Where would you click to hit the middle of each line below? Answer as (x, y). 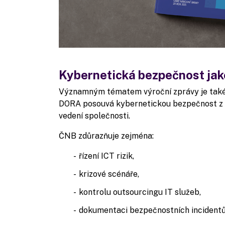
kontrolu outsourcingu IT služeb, (141, 192)
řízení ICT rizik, (107, 156)
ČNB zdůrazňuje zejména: (106, 136)
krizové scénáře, (110, 174)
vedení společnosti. (94, 116)
